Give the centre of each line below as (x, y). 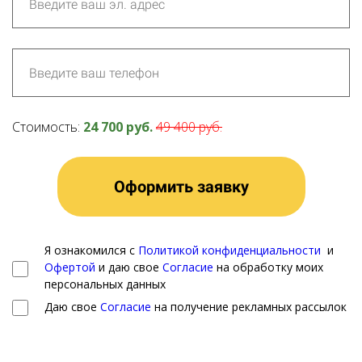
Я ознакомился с (91, 250)
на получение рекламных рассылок (249, 306)
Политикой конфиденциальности (229, 250)
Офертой (70, 267)
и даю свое (129, 267)
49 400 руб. (189, 127)
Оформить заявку (181, 187)
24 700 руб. (120, 127)
